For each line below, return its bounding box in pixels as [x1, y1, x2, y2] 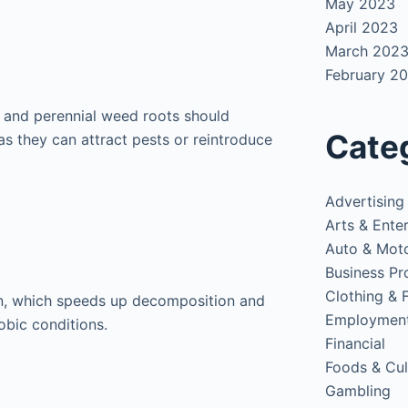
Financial [325, 333, 386, 352]
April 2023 [325, 18, 399, 36]
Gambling [325, 381, 392, 400]
